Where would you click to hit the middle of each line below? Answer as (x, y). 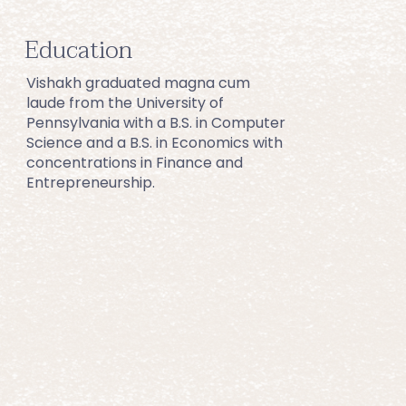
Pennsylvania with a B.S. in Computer (156, 123)
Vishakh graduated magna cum (139, 83)
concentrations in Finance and (135, 163)
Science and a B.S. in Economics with (155, 143)
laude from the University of (126, 103)
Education (79, 51)
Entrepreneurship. (91, 183)
